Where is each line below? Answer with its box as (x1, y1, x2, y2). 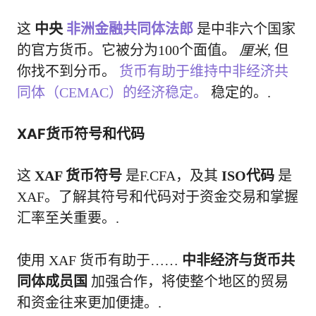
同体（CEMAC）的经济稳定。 (17, 85, 207, 101)
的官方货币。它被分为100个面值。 (17, 42, 239, 59)
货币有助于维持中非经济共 (119, 63, 288, 80)
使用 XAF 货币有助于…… (17, 253, 182, 269)
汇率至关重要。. (17, 210, 119, 226)
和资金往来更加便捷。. (17, 295, 162, 311)
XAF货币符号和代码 (17, 126, 145, 143)
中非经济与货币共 (182, 253, 295, 269)
